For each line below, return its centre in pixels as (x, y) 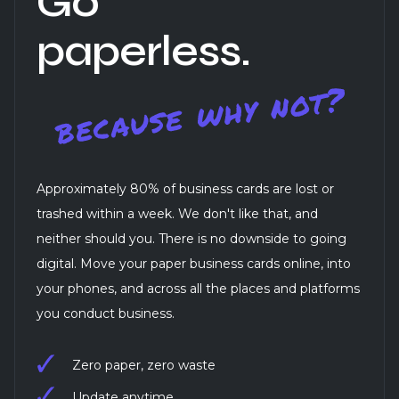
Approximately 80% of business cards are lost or (185, 189)
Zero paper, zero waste (144, 366)
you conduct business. (106, 314)
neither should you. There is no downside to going (191, 239)
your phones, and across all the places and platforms (198, 289)
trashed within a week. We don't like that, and (177, 214)
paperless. (143, 52)
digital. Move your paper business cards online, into (194, 264)
